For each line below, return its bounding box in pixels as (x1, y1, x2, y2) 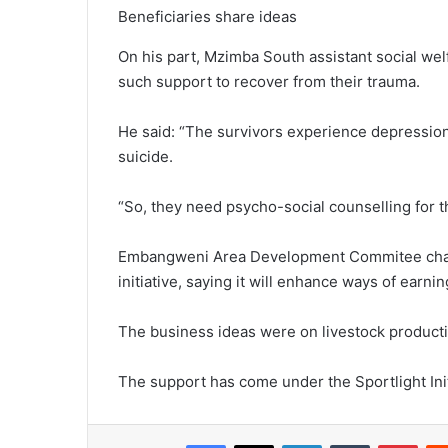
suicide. (118, 147, 173, 167)
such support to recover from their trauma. (118, 72, 420, 92)
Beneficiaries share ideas (118, 7, 297, 27)
